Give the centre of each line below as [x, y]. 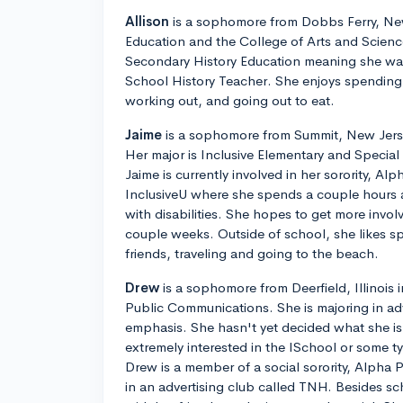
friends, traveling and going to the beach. [252, 254]
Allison [147, 22]
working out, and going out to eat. [230, 101]
